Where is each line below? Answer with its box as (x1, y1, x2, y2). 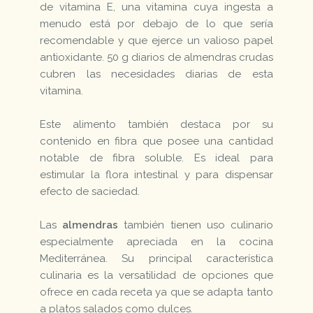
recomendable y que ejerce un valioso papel (40, 34, 273, 47)
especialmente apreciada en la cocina (40, 235, 273, 248)
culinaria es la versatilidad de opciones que (40, 268, 273, 282)
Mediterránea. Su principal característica (40, 252, 273, 265)
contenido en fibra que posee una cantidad (40, 134, 273, 147)
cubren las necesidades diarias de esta (40, 67, 273, 80)
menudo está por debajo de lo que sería (40, 17, 273, 30)
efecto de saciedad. (40, 184, 140, 198)
